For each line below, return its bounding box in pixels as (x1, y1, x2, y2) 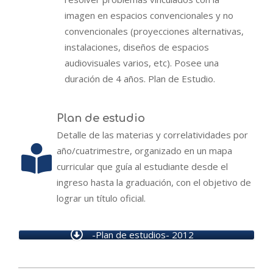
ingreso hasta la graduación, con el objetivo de (57, 176, 251, 189)
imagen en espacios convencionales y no (65, 9, 233, 22)
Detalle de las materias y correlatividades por (57, 129, 248, 141)
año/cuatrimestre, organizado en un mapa (57, 144, 232, 157)
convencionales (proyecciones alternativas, (65, 25, 244, 38)
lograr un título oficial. (57, 192, 146, 205)
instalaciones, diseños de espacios (65, 41, 209, 54)
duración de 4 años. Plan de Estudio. (65, 73, 215, 85)
